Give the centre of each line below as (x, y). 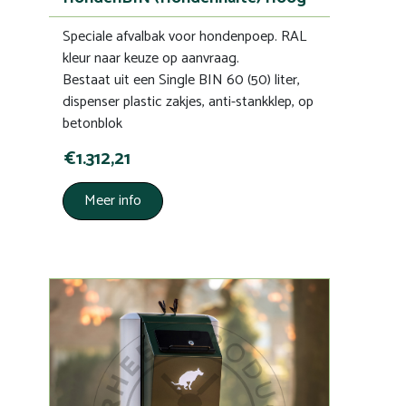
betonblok (92, 123)
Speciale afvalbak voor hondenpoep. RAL (184, 36)
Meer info (113, 200)
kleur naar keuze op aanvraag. (151, 58)
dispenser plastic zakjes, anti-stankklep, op (188, 101)
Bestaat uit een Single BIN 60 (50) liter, (181, 80)
